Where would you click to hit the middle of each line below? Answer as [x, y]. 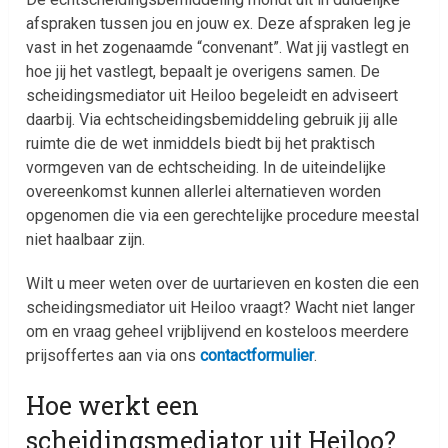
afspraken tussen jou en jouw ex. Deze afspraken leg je [219, 23]
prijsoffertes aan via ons [113, 355]
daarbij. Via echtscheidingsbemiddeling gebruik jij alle [212, 119]
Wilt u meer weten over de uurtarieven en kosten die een [223, 283]
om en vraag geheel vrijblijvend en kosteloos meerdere [218, 331]
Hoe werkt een [113, 405]
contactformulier [257, 355]
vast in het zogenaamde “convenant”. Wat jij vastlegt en [218, 47]
